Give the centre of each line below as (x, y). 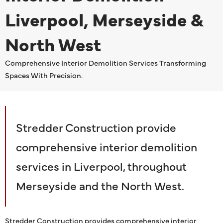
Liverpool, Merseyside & (104, 19)
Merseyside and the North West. (100, 185)
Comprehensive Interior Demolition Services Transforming (106, 62)
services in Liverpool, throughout (101, 166)
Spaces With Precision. (44, 75)
